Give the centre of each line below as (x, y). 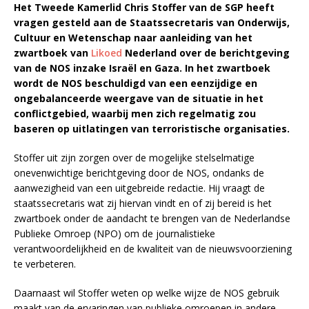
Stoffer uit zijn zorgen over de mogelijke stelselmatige (134, 158)
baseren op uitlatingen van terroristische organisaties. (152, 129)
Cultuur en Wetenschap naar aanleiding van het (133, 38)
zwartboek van (52, 53)
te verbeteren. (45, 264)
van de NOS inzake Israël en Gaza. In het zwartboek (142, 68)
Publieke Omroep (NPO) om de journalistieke (114, 234)
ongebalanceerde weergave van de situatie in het (139, 99)
